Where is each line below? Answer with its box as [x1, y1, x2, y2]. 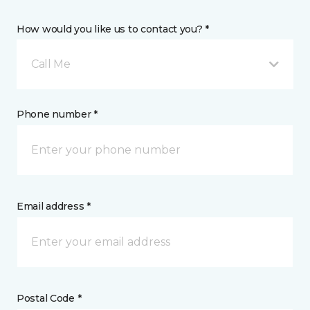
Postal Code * [17, 292, 82, 305]
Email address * [17, 200, 91, 213]
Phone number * [17, 108, 98, 121]
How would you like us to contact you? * [17, 23, 210, 36]
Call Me [31, 57, 71, 71]
